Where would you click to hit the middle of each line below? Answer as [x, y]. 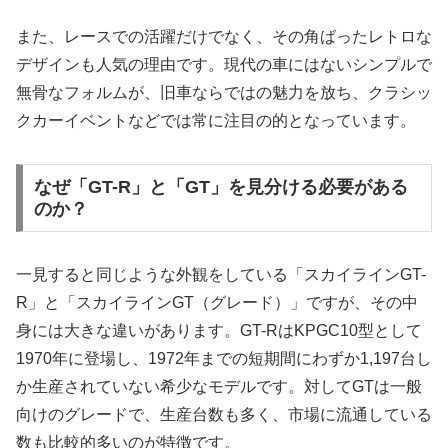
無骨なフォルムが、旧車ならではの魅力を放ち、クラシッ [224, 93]
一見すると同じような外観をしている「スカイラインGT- [221, 274]
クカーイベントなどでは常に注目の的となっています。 [216, 121]
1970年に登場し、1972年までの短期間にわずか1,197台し [224, 358]
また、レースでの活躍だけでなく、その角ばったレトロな [224, 37]
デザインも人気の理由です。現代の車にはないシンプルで [224, 65]
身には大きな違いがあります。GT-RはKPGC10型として [219, 330]
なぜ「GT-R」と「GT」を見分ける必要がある [220, 186]
